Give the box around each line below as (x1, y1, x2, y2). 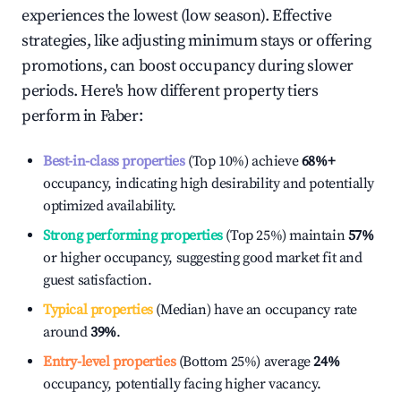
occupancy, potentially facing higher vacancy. (43, 375, 322, 393)
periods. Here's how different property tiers (21, 81, 319, 101)
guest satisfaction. (43, 271, 152, 289)
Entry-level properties (43, 353, 176, 371)
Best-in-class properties (43, 152, 185, 170)
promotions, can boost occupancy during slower (21, 55, 354, 76)
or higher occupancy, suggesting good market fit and (43, 249, 363, 267)
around (43, 323, 91, 341)
